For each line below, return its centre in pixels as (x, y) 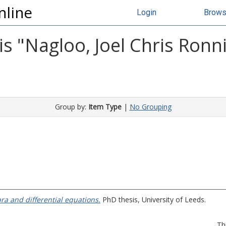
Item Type (105, 107)
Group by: (71, 107)
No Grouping (150, 107)
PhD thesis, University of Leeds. (153, 200)
